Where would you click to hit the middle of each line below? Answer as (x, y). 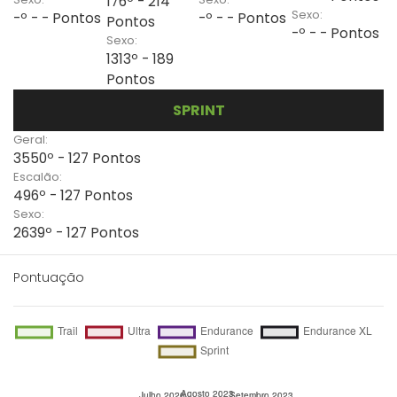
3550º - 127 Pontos (77, 158)
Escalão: (38, 177)
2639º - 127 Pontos (76, 233)
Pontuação (49, 277)
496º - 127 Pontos (73, 195)
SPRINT (198, 110)
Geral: (31, 140)
